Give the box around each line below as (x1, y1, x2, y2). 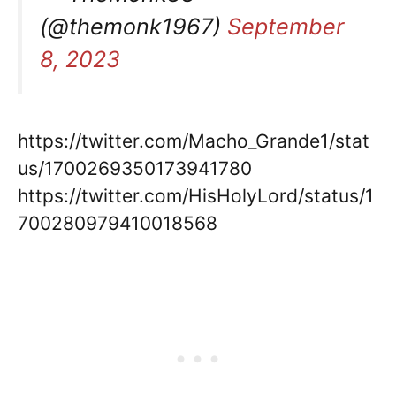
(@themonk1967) (40, 12, 227, 40)
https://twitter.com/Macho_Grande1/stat (18, 129, 369, 152)
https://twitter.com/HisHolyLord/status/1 (18, 184, 374, 207)
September (227, 12, 344, 40)
